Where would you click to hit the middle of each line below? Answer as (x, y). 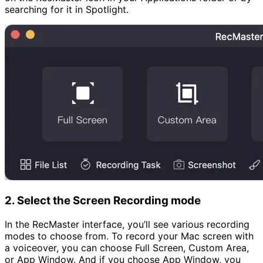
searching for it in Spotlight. (67, 10)
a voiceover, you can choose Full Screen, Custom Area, (127, 247)
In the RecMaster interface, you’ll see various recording (127, 224)
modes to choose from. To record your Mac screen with (129, 236)
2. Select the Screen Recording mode (103, 201)
